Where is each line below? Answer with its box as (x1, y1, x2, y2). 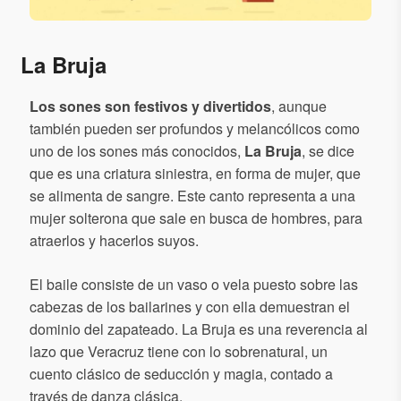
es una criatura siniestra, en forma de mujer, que (57, 163, 361, 184)
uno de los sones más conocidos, (30, 141, 244, 162)
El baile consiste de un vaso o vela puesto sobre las (30, 274, 358, 295)
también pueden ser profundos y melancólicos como (30, 118, 360, 140)
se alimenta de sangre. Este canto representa (30, 185, 320, 207)
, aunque (271, 96, 327, 117)
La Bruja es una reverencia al (182, 319, 368, 340)
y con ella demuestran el (195, 296, 350, 318)
